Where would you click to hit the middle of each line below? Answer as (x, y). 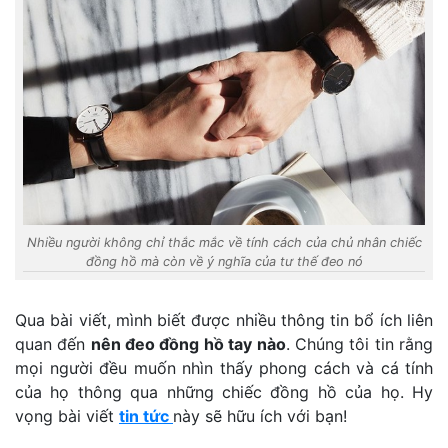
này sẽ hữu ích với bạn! (260, 416)
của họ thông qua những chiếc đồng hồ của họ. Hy (224, 392)
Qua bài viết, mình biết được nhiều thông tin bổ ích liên (224, 320)
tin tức (146, 416)
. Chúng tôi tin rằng (359, 344)
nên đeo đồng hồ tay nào (188, 344)
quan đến (53, 344)
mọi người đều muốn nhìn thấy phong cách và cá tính (224, 368)
